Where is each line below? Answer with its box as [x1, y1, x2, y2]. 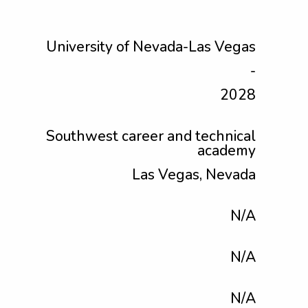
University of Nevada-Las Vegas [46, 37, 256, 56]
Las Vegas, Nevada [132, 165, 256, 184]
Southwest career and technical [46, 126, 256, 146]
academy [197, 141, 256, 160]
